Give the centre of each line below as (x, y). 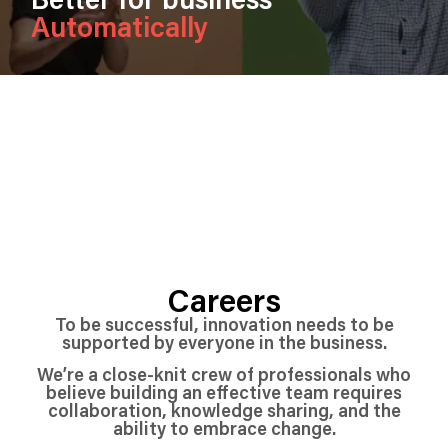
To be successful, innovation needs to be (224, 323)
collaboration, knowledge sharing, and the (224, 409)
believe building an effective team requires (224, 391)
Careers (224, 299)
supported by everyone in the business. (224, 341)
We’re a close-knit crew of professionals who (224, 373)
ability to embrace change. (224, 427)
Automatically (120, 26)
